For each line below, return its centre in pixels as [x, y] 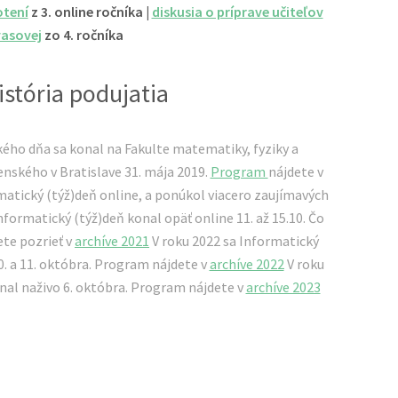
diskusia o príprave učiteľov [237, 11]
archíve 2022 [247, 263]
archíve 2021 [112, 240]
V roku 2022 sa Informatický [234, 240]
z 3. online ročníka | [90, 11]
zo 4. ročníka [82, 34]
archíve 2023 [283, 287]
